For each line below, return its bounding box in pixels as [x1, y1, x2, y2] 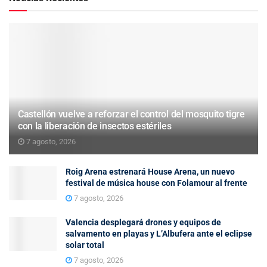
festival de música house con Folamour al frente [66, 178, 247, 188]
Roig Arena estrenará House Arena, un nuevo [66, 166, 235, 176]
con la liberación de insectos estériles [18, 120, 172, 132]
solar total [66, 240, 104, 250]
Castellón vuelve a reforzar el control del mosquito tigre [18, 108, 245, 120]
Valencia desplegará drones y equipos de [66, 217, 221, 227]
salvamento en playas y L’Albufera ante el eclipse [66, 228, 252, 238]
